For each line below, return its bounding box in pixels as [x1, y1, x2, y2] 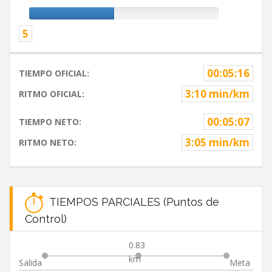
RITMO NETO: [19, 137, 76, 149]
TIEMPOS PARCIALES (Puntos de [43, 195, 219, 208]
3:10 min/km [185, 87, 250, 101]
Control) [25, 212, 67, 226]
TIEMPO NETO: [19, 116, 81, 128]
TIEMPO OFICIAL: [19, 67, 89, 80]
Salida [19, 257, 42, 269]
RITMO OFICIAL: [19, 88, 84, 100]
